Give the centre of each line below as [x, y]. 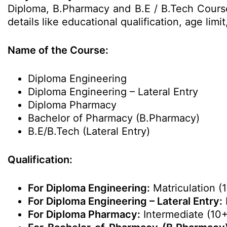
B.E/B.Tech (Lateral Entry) [89, 131]
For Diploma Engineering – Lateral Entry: [125, 201]
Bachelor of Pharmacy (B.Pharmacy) [114, 118]
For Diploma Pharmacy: [84, 214]
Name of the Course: [58, 50]
